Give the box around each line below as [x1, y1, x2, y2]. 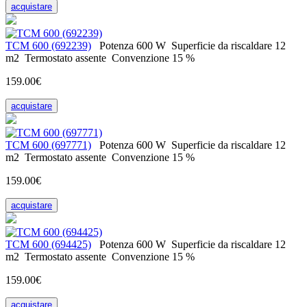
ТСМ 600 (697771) [5, 139, 91, 151]
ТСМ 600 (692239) [5, 40, 91, 52]
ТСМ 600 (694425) [5, 238, 91, 251]
